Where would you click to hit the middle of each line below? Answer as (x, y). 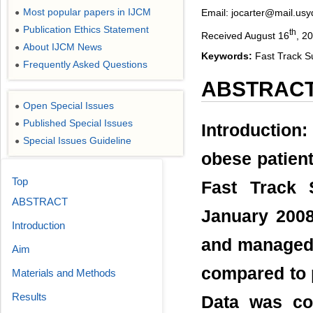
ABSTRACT (40, 202)
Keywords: (227, 56)
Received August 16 (245, 35)
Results (29, 297)
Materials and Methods (64, 273)
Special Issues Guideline (77, 140)
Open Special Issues (68, 105)
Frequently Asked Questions (85, 64)
